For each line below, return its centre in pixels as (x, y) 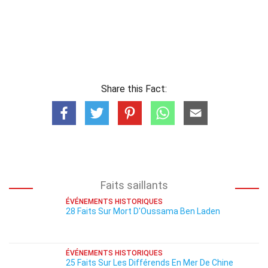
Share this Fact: (134, 89)
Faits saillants (134, 185)
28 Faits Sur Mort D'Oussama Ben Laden (143, 211)
